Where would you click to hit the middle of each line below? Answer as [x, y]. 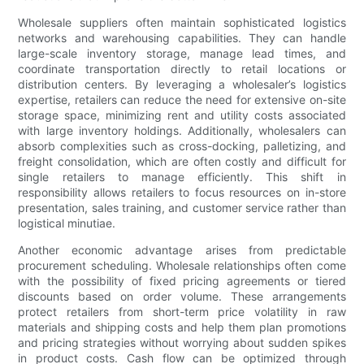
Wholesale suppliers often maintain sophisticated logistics [182, 23]
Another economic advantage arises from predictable [182, 250]
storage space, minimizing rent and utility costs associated [182, 115]
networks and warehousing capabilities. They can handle [182, 38]
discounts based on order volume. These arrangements [182, 297]
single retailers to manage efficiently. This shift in [182, 177]
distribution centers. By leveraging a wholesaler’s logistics [182, 84]
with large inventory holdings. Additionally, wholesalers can [182, 131]
